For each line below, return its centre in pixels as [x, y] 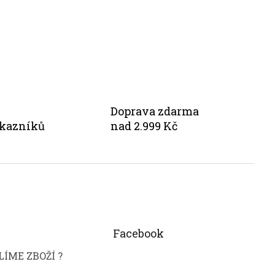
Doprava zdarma [155, 111]
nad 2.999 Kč [144, 126]
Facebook [138, 233]
